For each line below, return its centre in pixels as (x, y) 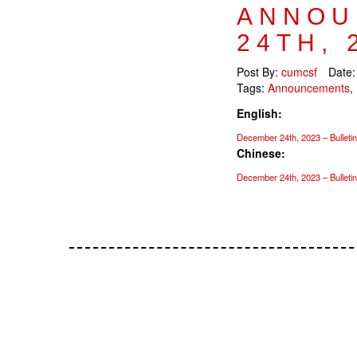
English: (259, 113)
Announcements (309, 88)
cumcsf (299, 72)
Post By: (259, 72)
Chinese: (261, 153)
